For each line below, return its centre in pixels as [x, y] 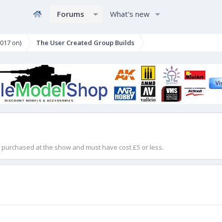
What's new [130, 14]
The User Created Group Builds [85, 43]
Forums [70, 14]
